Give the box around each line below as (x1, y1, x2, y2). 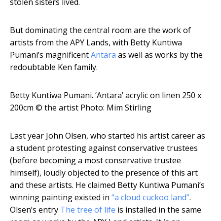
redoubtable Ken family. (10, 62, 98, 73)
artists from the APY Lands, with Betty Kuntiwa (10, 37, 182, 48)
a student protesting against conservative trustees (10, 143, 198, 154)
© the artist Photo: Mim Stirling (36, 102, 151, 113)
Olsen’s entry (10, 204, 60, 216)
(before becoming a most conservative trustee (10, 155, 181, 166)
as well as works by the (116, 49, 203, 61)
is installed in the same (115, 204, 201, 216)
